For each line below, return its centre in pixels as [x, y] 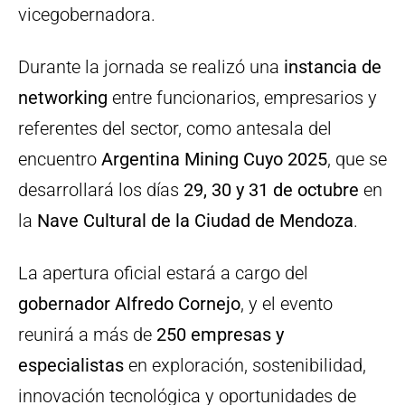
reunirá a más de [87, 334]
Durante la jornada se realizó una [151, 66]
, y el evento [287, 303]
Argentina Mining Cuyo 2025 [214, 159]
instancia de [333, 66]
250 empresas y [220, 334]
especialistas [71, 365]
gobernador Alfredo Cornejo [129, 303]
